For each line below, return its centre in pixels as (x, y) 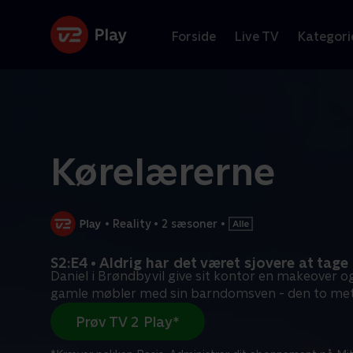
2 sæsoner (190, 223)
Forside (194, 36)
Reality (132, 223)
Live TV (257, 36)
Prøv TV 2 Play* (128, 321)
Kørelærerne (163, 172)
